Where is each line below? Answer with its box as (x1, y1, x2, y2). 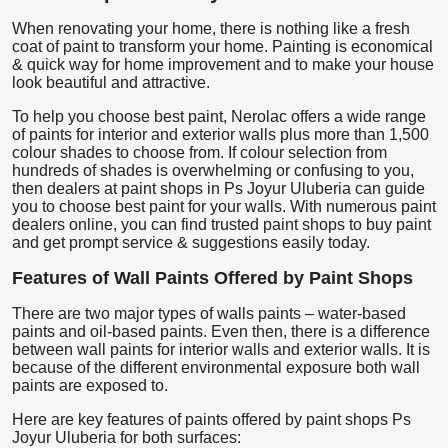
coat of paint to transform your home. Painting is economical (12, 37, 433, 55)
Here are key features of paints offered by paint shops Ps (12, 410, 411, 428)
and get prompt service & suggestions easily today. (12, 233, 370, 251)
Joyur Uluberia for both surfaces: (12, 428, 241, 446)
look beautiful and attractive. (12, 73, 210, 91)
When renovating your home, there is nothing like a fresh (12, 19, 410, 37)
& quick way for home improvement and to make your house (12, 55, 434, 73)
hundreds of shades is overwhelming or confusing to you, (12, 161, 414, 179)
